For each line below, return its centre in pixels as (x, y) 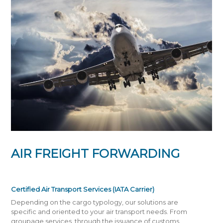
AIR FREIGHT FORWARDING (96, 153)
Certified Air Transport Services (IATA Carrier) (83, 189)
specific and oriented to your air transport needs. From (99, 211)
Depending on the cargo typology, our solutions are (95, 202)
